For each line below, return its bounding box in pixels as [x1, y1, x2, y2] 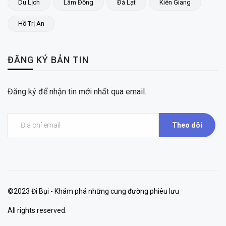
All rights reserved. [8, 206, 67, 214]
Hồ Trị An [18, 20, 44, 28]
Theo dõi [172, 121, 202, 129]
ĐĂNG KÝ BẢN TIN [8, 54, 89, 66]
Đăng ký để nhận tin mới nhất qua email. [8, 87, 146, 97]
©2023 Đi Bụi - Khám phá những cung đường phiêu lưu [8, 187, 179, 196]
